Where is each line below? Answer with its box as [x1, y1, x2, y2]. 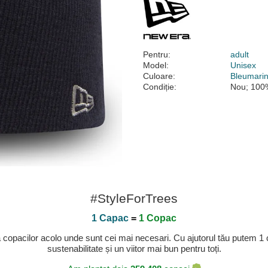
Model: [143, 60, 169, 70]
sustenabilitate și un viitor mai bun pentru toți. [47, 243, 221, 254]
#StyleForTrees [90, 191, 178, 205]
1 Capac [92, 213, 129, 223]
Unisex [230, 60, 257, 70]
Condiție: [143, 82, 176, 92]
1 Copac [139, 213, 176, 223]
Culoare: [143, 71, 175, 81]
